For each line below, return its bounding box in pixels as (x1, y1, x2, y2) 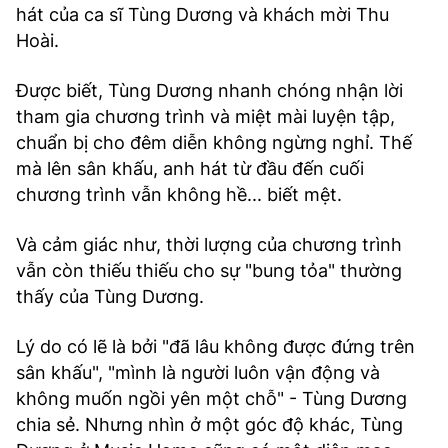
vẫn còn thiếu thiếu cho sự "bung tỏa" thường (16, 260, 402, 281)
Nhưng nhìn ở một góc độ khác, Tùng (85, 414, 403, 435)
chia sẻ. (16, 414, 85, 435)
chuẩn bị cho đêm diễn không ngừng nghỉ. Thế (16, 132, 412, 153)
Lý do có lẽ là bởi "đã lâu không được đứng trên (16, 336, 415, 357)
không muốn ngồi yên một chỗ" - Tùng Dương (16, 388, 407, 409)
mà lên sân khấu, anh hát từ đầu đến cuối (16, 158, 364, 179)
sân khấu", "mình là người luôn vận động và (16, 362, 380, 383)
